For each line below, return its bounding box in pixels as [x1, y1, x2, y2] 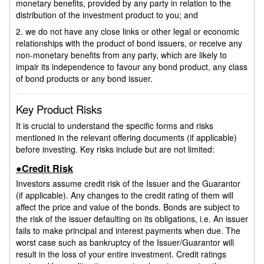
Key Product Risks [16, 101, 102, 117]
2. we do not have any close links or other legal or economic [16, 25, 239, 37]
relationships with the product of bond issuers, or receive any [16, 37, 242, 49]
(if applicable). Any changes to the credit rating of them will [16, 189, 233, 201]
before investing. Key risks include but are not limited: [16, 143, 214, 155]
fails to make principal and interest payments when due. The [16, 224, 240, 236]
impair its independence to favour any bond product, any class [16, 60, 247, 72]
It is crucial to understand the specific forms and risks [16, 119, 213, 131]
